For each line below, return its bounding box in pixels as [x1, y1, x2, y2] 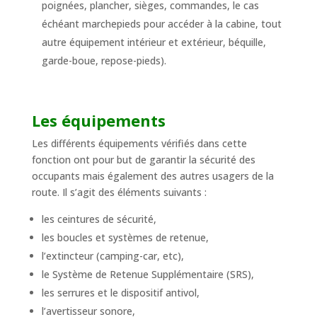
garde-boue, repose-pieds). [41, 53, 166, 67]
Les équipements [31, 109, 166, 131]
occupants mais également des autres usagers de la [31, 168, 274, 183]
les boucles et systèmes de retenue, [41, 230, 209, 244]
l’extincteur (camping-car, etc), [41, 248, 184, 263]
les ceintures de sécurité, [41, 212, 156, 226]
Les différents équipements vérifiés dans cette [31, 136, 247, 150]
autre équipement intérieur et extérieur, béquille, [41, 35, 266, 49]
